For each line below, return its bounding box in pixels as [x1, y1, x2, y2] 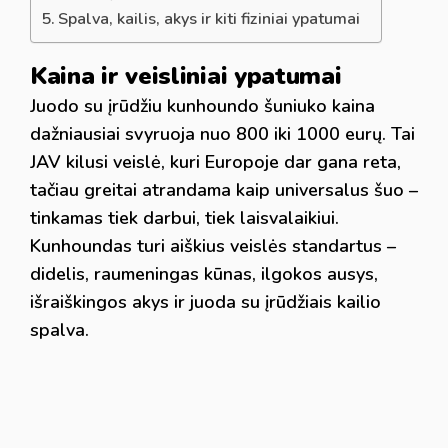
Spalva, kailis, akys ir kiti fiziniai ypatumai [58, 8, 361, 30]
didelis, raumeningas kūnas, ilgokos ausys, [30, 262, 378, 286]
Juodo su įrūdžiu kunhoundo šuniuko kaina [30, 94, 375, 118]
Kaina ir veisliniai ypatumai [30, 60, 342, 92]
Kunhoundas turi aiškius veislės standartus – [30, 234, 396, 258]
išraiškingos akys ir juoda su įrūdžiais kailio [30, 290, 381, 314]
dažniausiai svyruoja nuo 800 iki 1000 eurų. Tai [30, 122, 415, 146]
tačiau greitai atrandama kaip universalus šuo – [30, 178, 418, 202]
